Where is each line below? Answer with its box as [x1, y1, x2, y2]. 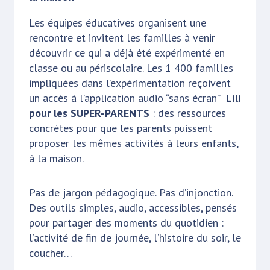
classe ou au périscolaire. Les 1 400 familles [29, 60, 233, 75]
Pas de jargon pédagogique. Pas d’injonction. [29, 185, 233, 199]
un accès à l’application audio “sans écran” [29, 90, 226, 105]
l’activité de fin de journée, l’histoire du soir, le [29, 230, 241, 245]
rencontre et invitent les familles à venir [29, 30, 215, 45]
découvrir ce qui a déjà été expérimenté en [29, 45, 225, 60]
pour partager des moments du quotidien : [29, 215, 224, 230]
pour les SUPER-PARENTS [29, 105, 149, 120]
